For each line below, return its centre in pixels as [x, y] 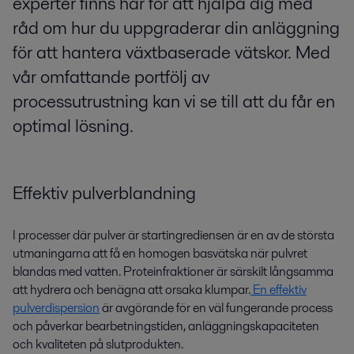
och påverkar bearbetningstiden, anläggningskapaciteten [166, 326]
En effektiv [279, 289]
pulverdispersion [56, 307]
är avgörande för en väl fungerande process [216, 307]
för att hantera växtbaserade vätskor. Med [171, 53]
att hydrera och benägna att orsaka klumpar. [132, 289]
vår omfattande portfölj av [111, 77]
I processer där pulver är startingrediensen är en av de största [173, 235]
